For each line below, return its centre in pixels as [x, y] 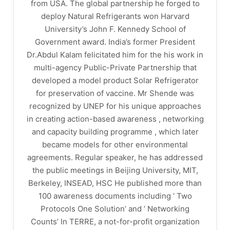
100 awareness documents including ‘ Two [115, 196]
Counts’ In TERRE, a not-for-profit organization [115, 222]
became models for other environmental [115, 145]
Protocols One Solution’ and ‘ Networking [115, 209]
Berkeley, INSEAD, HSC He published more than [115, 183]
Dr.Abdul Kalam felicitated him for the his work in [115, 55]
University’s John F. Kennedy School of [115, 29]
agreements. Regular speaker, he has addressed [115, 157]
